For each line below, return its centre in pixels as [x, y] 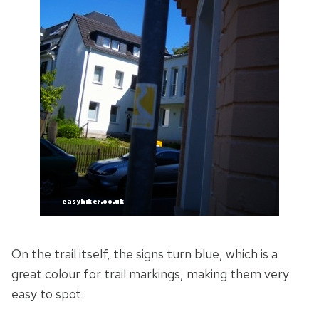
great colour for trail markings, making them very [150, 274]
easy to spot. [48, 294]
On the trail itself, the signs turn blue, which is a [145, 254]
